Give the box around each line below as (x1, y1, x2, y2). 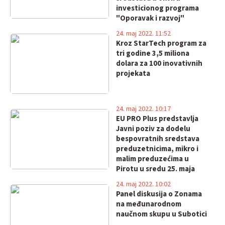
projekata (116, 68, 150, 79)
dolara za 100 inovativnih (116, 58, 202, 69)
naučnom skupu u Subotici (116, 209, 207, 219)
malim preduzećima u (116, 154, 189, 164)
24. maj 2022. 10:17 (116, 104, 171, 114)
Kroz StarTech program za (116, 38, 206, 49)
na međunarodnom (116, 199, 181, 209)
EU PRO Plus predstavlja (116, 114, 198, 124)
